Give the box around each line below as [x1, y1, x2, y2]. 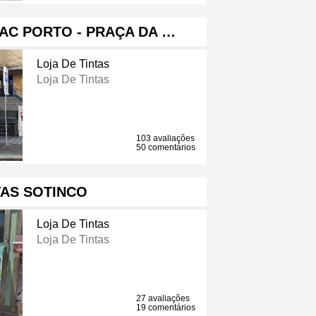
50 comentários [136, 142, 196, 153]
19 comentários [136, 303, 196, 313]
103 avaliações [136, 133, 195, 144]
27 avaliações [136, 293, 190, 304]
